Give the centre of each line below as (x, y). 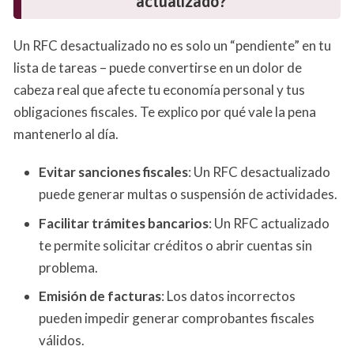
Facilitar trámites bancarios (124, 223)
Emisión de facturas (100, 296)
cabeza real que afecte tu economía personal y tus (159, 90)
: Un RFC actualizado (269, 223)
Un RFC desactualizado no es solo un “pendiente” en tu (172, 46)
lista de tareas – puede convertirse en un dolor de (158, 68)
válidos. (62, 341)
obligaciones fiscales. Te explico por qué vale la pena (165, 112)
